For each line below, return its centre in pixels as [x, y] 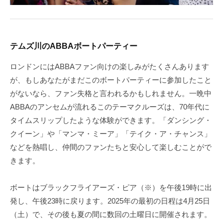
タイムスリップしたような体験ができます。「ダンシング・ [111, 120]
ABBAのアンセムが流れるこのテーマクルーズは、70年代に [110, 107]
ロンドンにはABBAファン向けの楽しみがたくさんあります [110, 66]
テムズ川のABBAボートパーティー [74, 46]
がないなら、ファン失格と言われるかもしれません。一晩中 [111, 93]
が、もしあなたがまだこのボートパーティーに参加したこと [111, 80]
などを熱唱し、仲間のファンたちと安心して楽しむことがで [111, 147]
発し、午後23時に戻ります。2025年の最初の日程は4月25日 [110, 201]
